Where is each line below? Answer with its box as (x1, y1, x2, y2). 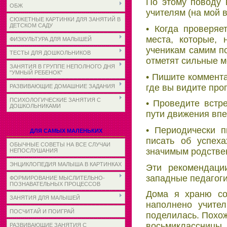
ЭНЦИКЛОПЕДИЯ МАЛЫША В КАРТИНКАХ (10, 161, 122, 167)
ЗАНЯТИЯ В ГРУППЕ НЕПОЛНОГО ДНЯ (10, 63, 115, 69)
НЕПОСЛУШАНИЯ (10, 147, 58, 154)
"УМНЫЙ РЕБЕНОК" (10, 69, 62, 75)
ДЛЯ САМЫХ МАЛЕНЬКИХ (29, 128, 102, 134)
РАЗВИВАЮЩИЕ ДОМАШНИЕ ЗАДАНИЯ (10, 83, 115, 89)
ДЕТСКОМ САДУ (10, 22, 53, 28)
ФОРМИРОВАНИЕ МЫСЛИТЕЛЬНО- (10, 175, 105, 181)
